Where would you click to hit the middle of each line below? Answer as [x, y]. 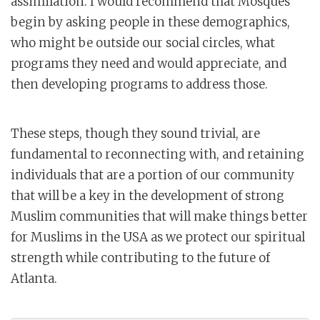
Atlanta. [34, 278]
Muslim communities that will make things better [159, 216]
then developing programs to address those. [139, 84]
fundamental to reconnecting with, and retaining [157, 154]
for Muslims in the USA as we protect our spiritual [158, 237]
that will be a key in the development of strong [147, 195]
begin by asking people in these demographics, [150, 22]
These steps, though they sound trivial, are [135, 133]
